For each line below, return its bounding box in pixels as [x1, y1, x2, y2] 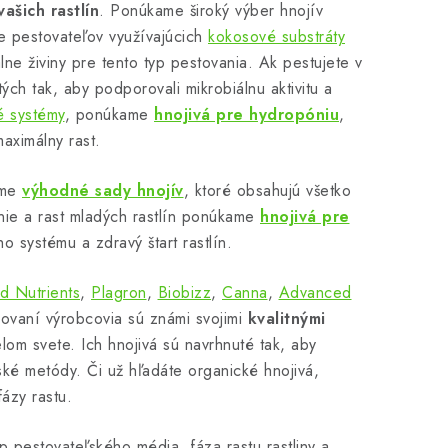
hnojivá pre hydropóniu [154, 103, 339, 127]
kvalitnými [247, 307, 326, 331]
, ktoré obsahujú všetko [183, 179, 351, 203]
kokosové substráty [208, 25, 345, 49]
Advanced [278, 281, 352, 305]
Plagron [91, 281, 147, 305]
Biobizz [157, 281, 211, 305]
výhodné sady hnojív [22, 179, 184, 203]
